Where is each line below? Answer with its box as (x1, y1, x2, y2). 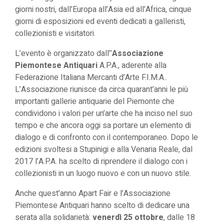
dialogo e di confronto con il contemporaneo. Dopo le (15, 131, 198, 143)
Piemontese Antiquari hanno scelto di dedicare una (15, 199, 189, 211)
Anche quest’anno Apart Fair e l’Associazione (15, 187, 170, 199)
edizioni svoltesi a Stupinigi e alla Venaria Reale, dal (15, 143, 192, 155)
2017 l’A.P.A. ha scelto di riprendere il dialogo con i (15, 155, 187, 167)
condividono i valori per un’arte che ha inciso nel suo (15, 107, 192, 119)
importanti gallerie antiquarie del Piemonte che (15, 95, 174, 107)
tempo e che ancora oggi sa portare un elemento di (15, 119, 191, 131)
